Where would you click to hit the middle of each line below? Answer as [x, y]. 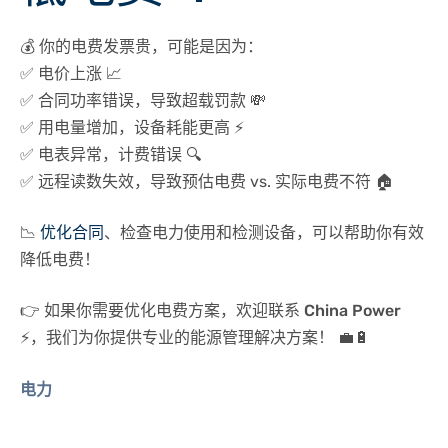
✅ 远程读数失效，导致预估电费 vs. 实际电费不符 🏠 [206, 181]
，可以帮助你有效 [360, 232]
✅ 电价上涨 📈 [71, 73]
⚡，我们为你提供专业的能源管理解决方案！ [177, 337]
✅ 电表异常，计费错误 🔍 [110, 154]
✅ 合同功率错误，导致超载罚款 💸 [143, 100]
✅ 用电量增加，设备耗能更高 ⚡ [132, 127]
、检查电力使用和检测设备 [200, 232]
